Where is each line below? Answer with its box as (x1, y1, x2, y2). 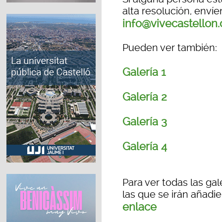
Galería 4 (122, 140, 167, 153)
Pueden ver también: (122, 42, 217, 54)
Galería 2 (122, 90, 167, 104)
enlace (122, 200, 157, 214)
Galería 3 (122, 115, 167, 128)
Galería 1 (122, 65, 166, 79)
